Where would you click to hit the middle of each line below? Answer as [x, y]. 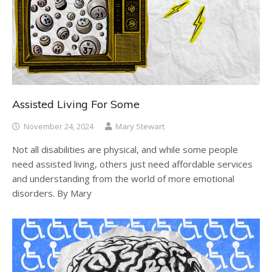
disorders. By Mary [52, 193]
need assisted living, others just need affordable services [132, 164]
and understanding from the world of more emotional [123, 178]
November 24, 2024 [59, 126]
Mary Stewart [140, 126]
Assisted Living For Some [76, 104]
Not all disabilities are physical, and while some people [125, 149]
